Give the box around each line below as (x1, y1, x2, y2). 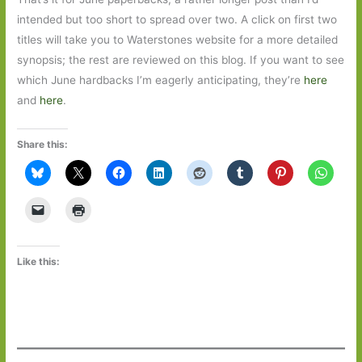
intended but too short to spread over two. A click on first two (17, 12, 338, 26)
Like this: (17, 255, 61, 267)
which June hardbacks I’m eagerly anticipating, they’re (17, 73, 305, 86)
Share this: (17, 137, 69, 150)
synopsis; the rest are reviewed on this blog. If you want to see (17, 53, 345, 66)
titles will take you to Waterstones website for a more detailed (17, 32, 339, 46)
